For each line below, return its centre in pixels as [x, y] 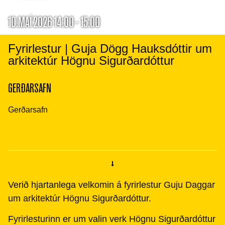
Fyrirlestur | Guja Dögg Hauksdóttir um [110, 48]
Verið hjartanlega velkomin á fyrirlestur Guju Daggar [111, 185]
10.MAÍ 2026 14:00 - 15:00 [54, 22]
